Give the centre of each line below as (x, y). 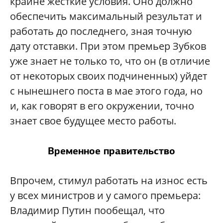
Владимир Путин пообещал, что (87, 211)
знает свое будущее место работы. (93, 121)
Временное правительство (111, 151)
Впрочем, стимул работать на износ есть (109, 181)
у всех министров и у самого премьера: (105, 196)
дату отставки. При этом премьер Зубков (108, 46)
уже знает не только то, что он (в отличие (110, 61)
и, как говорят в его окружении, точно (102, 106)
